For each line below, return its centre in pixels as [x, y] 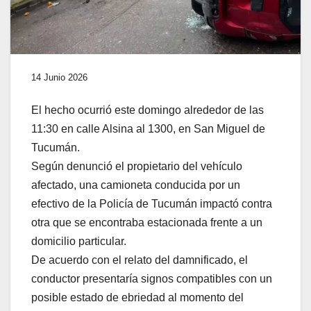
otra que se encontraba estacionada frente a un [147, 223]
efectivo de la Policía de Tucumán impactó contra [152, 204]
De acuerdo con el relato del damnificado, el [140, 260]
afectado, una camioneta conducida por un [136, 185]
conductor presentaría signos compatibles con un [152, 279]
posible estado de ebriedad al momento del [137, 298]
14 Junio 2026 [59, 78]
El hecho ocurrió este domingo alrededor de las [148, 110]
